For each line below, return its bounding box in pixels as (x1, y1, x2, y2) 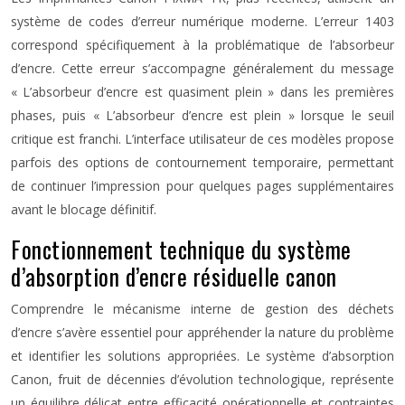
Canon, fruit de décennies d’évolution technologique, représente (11, 371, 394, 388)
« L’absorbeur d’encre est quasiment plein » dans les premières (11, 83, 394, 100)
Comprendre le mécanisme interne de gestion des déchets (11, 300, 394, 317)
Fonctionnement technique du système (11, 232, 352, 266)
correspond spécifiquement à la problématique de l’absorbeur (11, 36, 394, 53)
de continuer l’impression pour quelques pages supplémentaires (11, 177, 394, 194)
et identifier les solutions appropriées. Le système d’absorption (11, 347, 394, 364)
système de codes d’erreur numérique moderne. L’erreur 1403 (11, 13, 394, 30)
